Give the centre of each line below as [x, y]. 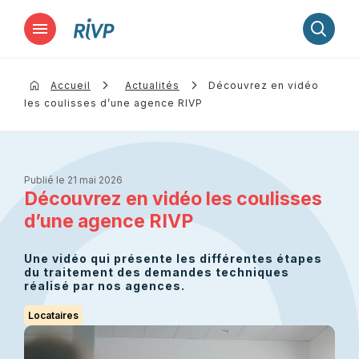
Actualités [152, 85]
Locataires [53, 315]
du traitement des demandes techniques [157, 272]
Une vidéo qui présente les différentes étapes [173, 258]
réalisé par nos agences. [105, 286]
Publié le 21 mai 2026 [73, 180]
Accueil [71, 85]
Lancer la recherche [179, 72]
